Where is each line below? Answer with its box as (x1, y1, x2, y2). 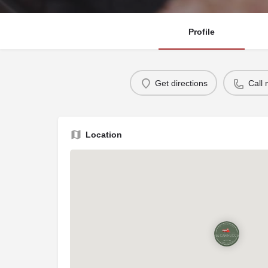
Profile (188, 27, 215, 37)
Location (86, 130, 122, 140)
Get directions (154, 78, 208, 88)
